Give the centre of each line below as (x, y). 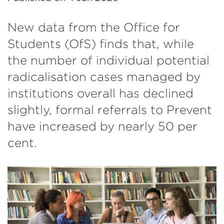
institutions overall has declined (100, 93)
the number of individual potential (108, 60)
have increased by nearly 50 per (102, 126)
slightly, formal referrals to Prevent (110, 110)
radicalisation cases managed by (104, 77)
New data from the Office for (94, 27)
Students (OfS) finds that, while (101, 44)
